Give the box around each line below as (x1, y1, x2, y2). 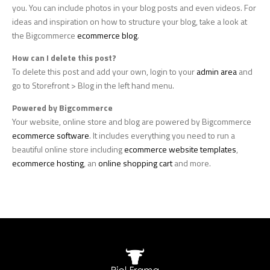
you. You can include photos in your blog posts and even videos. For (12, 1, 256, 14)
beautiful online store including (12, 143, 124, 155)
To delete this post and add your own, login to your (12, 65, 196, 78)
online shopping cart (98, 157, 172, 169)
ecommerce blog (77, 29, 137, 42)
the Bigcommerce (12, 29, 77, 42)
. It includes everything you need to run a (89, 129, 235, 142)
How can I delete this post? (12, 51, 116, 64)
